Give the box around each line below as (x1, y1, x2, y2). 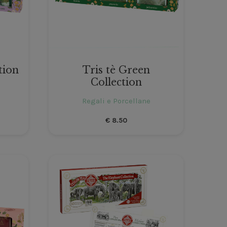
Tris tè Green (82, 64, 150, 77)
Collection (90, 76, 142, 89)
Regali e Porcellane (82, 96, 150, 106)
